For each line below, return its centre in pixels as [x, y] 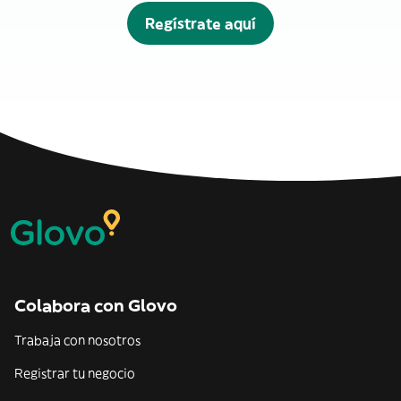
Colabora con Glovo [96, 306]
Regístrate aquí [200, 24]
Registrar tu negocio [75, 374]
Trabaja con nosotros [77, 341]
